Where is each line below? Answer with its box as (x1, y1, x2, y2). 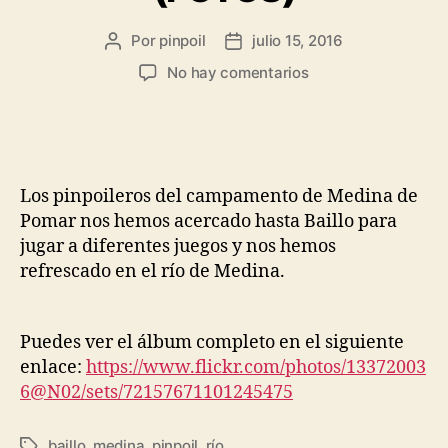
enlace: (20, 356, 86, 380)
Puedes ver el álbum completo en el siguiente (20, 331, 404, 355)
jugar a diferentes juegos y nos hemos (20, 235, 336, 259)
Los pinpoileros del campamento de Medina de (20, 185, 418, 209)
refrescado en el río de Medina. (20, 260, 285, 284)
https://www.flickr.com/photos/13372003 (86, 356, 426, 380)
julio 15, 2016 (252, 31, 343, 51)
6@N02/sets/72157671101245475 (20, 381, 293, 405)
